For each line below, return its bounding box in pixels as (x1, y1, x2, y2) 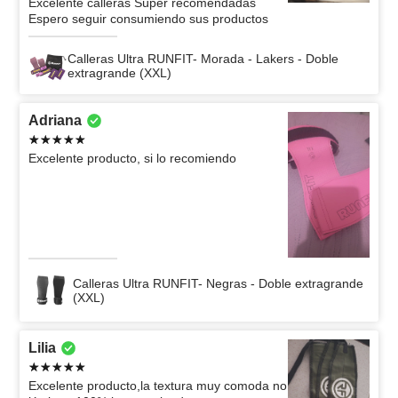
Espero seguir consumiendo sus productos (28, 12, 268, 27)
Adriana (28, 113, 82, 129)
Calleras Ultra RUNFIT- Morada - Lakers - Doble (67, 52, 338, 67)
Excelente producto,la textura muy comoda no (28, 378, 287, 393)
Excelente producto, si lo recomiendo (28, 151, 236, 166)
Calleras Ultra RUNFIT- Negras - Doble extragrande (73, 275, 364, 291)
